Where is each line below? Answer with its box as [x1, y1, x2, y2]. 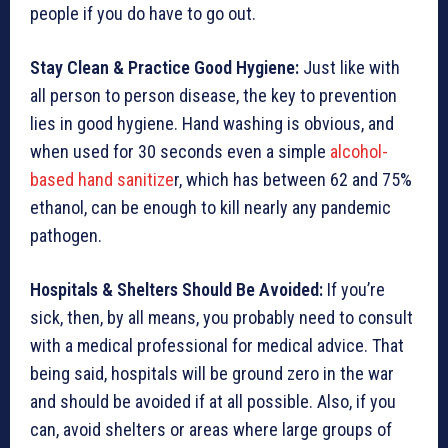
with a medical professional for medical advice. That [30, 335, 404, 356]
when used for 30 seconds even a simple [30, 141, 330, 162]
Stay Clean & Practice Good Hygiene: [30, 57, 303, 78]
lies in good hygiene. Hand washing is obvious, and [30, 113, 394, 134]
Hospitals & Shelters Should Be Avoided [30, 279, 319, 300]
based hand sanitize [30, 169, 174, 190]
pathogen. [30, 225, 102, 246]
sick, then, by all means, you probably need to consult [30, 307, 413, 328]
